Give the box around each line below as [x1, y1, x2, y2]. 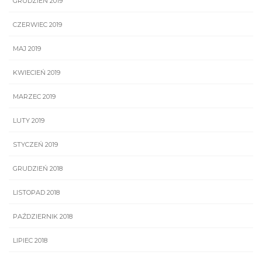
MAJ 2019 [13, 44, 41, 53]
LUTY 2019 [13, 116, 44, 125]
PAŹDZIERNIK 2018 [13, 212, 73, 221]
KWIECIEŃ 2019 [13, 68, 60, 77]
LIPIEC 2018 [13, 236, 47, 245]
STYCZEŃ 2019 [13, 140, 58, 149]
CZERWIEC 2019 [13, 20, 62, 29]
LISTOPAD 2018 [13, 188, 60, 197]
